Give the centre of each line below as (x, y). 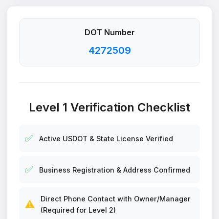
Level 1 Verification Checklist (109, 107)
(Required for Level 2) (78, 210)
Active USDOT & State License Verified (106, 138)
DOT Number (109, 32)
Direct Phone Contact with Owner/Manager (116, 199)
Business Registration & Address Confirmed (115, 170)
